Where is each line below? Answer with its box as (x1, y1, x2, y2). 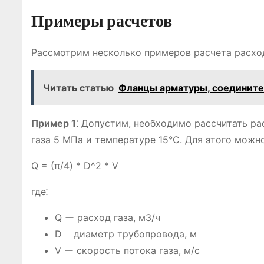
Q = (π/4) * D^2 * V (31, 160, 118, 171)
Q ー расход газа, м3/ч (55, 212, 160, 223)
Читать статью (43, 82, 114, 94)
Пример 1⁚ (31, 117, 78, 129)
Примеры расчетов (31, 11, 172, 31)
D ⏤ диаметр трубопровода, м (55, 228, 197, 240)
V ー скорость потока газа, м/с (55, 245, 200, 256)
